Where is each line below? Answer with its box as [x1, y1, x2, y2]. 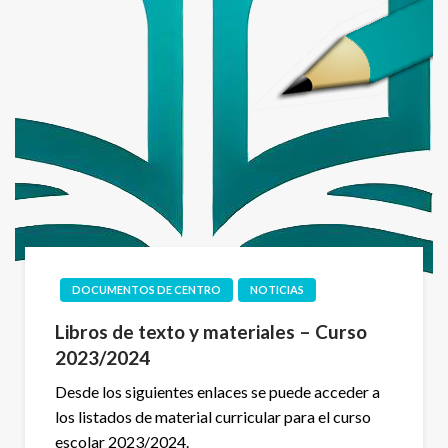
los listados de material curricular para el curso [55, 406, 371, 426]
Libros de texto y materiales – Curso [55, 319, 367, 343]
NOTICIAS [250, 282, 304, 296]
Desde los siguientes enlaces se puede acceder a [55, 381, 380, 401]
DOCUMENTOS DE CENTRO [72, 282, 221, 296]
